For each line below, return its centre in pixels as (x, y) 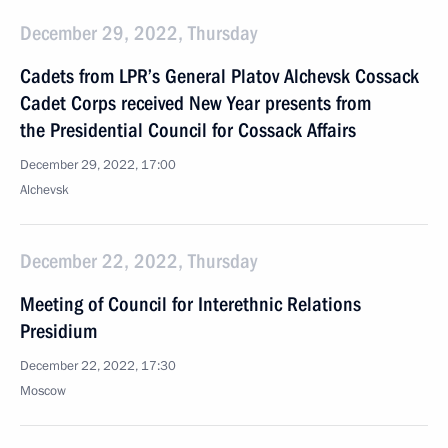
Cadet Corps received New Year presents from (195, 103)
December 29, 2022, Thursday (138, 33)
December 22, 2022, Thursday (138, 261)
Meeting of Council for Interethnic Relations (190, 304)
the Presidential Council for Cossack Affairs (188, 130)
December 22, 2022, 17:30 (98, 366)
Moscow (43, 391)
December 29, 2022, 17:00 (98, 165)
